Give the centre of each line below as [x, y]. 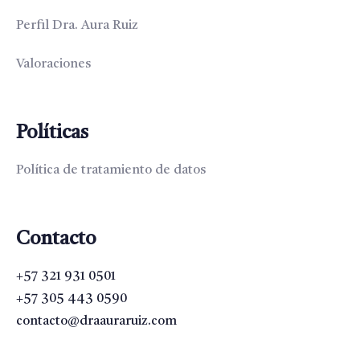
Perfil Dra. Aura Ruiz [77, 26]
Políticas [52, 133]
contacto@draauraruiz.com [96, 321]
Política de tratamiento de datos [111, 170]
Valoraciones [53, 64]
